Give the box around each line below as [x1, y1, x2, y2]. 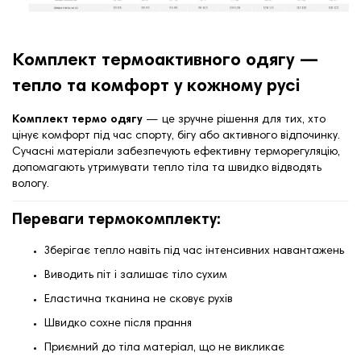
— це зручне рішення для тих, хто [143, 114, 326, 126]
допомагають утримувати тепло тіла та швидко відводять [12, 162, 322, 174]
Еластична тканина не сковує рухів [44, 293, 233, 305]
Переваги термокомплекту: [12, 212, 221, 228]
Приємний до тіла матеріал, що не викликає [44, 342, 284, 354]
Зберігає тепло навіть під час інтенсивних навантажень [44, 245, 344, 257]
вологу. [12, 178, 49, 190]
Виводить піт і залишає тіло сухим [44, 269, 227, 281]
